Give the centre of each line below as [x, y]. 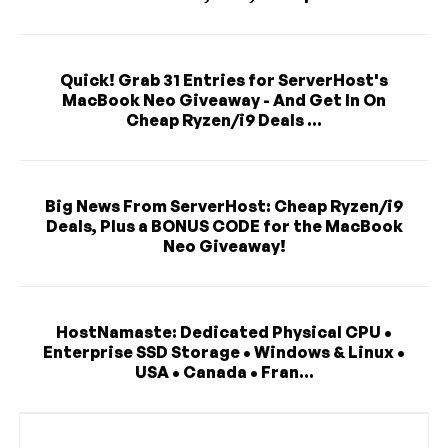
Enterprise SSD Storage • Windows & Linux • [224, 351]
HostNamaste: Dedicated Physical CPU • [224, 331]
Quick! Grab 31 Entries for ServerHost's [224, 79]
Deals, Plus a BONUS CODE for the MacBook [224, 225]
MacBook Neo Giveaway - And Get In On [224, 99]
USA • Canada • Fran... [224, 371]
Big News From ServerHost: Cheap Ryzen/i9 [224, 205]
